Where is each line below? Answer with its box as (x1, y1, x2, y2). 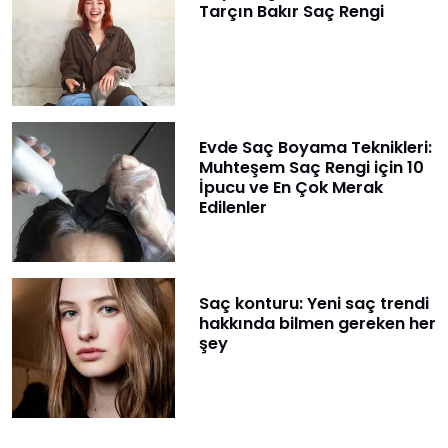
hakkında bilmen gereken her (198, 312, 436, 336)
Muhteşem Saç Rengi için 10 (198, 155, 424, 179)
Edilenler (198, 195, 267, 219)
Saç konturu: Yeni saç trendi (198, 292, 429, 316)
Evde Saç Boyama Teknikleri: (198, 135, 432, 159)
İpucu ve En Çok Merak (198, 175, 383, 199)
